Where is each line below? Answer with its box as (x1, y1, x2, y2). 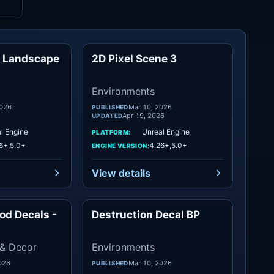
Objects (31, 210, 59, 220)
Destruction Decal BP (92, 209, 200, 221)
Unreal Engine (142, 127, 190, 136)
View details (92, 167, 150, 179)
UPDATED (92, 112, 123, 119)
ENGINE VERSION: (92, 141, 149, 149)
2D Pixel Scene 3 (92, 53, 177, 65)
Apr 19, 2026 (122, 111, 165, 120)
